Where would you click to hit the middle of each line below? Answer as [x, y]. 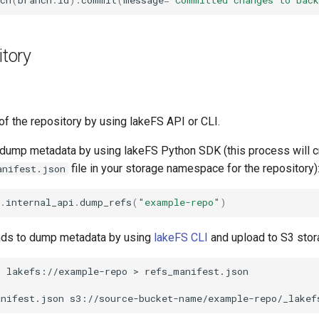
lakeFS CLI [181, 237]
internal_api [40, 203]
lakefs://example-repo [67, 272]
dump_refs [106, 203]
